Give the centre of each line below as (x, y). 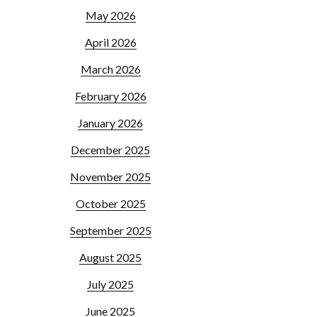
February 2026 (110, 96)
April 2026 (110, 42)
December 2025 (110, 150)
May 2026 (110, 15)
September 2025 (110, 230)
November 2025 (110, 177)
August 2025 (110, 257)
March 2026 (110, 69)
